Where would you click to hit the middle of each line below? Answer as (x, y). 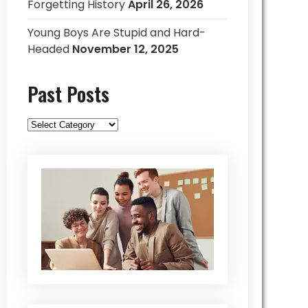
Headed (48, 49)
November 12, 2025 (125, 49)
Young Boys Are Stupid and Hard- (117, 33)
